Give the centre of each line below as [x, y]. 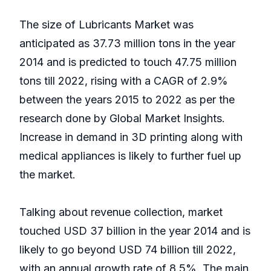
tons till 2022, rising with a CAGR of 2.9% [124, 81]
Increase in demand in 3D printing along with [131, 137]
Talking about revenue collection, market [121, 212]
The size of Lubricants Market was [106, 25]
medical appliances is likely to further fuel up [130, 156]
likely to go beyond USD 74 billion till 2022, [128, 250]
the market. [47, 175]
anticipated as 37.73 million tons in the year [127, 44]
